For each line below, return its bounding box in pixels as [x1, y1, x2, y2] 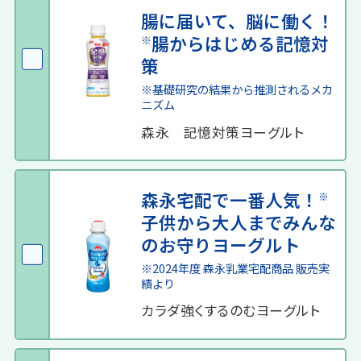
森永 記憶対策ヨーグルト [141, 122, 305, 142]
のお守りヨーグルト [141, 231, 301, 257]
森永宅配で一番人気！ [141, 186, 319, 212]
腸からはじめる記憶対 [151, 30, 330, 56]
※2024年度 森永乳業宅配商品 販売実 [141, 259, 330, 276]
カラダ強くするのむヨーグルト [141, 301, 321, 321]
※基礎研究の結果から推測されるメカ [141, 80, 334, 98]
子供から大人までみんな [141, 209, 337, 234]
